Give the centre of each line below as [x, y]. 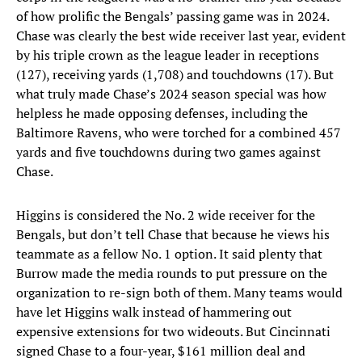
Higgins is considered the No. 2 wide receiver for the [166, 215]
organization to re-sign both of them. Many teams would [179, 293]
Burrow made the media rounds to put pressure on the [172, 274]
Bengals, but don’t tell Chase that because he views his [173, 235]
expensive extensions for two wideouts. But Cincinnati [173, 332]
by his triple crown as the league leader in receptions [168, 55]
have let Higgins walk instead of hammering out [154, 312]
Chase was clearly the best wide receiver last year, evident [181, 36]
